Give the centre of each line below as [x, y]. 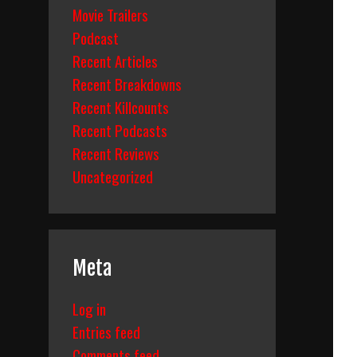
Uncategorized [113, 176]
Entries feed [106, 331]
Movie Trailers [110, 14]
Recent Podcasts [120, 130]
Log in [89, 308]
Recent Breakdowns [127, 84]
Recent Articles [115, 61]
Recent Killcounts [121, 107]
